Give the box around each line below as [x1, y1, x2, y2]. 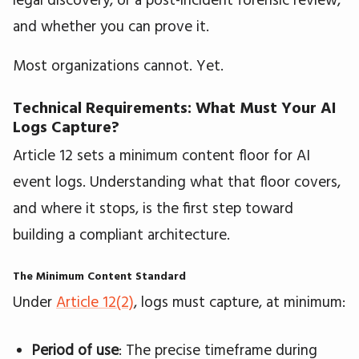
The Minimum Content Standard [13, 268, 186, 283]
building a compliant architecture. [13, 224, 230, 244]
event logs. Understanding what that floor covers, [13, 171, 341, 191]
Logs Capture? [13, 115, 119, 136]
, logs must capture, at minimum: [134, 291, 345, 311]
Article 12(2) [56, 291, 134, 311]
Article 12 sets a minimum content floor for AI [13, 144, 310, 164]
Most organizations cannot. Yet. [13, 54, 224, 75]
